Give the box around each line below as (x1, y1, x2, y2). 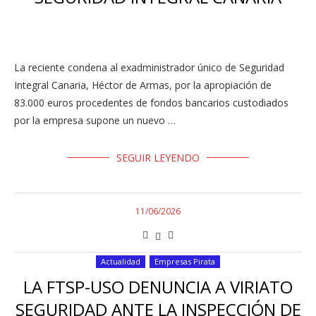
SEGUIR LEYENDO (116, 151, 200, 164)
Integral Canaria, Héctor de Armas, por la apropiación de (14, 78, 272, 92)
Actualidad (101, 256, 140, 267)
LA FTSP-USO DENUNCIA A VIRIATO (23, 275, 293, 298)
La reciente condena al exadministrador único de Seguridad (14, 61, 284, 74)
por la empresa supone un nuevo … (14, 114, 176, 127)
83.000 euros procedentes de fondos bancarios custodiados (14, 96, 288, 109)
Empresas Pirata (154, 256, 215, 267)
